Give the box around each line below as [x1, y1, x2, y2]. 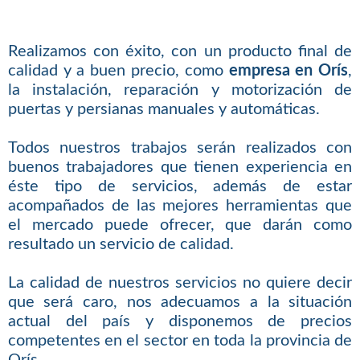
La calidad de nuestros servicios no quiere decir [7, 274, 353, 291]
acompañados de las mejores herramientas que [7, 197, 353, 214]
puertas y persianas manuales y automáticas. [7, 100, 320, 117]
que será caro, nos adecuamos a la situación [7, 293, 353, 310]
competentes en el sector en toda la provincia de [7, 332, 353, 349]
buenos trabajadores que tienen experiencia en [7, 158, 353, 175]
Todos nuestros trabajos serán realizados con [7, 139, 353, 156]
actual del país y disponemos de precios [7, 313, 353, 329]
